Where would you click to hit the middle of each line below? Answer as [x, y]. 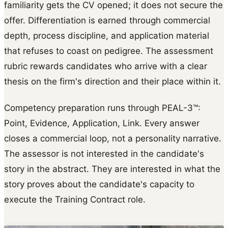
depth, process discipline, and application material [107, 35]
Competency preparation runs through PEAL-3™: [102, 108]
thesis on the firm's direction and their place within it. [112, 81]
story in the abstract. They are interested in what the [112, 169]
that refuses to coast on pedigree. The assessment [109, 51]
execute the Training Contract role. [75, 199]
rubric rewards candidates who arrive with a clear [106, 66]
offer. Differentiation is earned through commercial [107, 20]
